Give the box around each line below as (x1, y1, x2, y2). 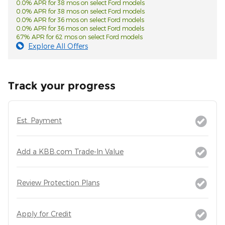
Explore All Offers (28, 42, 88, 51)
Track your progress (8, 79, 116, 92)
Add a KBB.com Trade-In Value (17, 147, 124, 156)
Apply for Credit (17, 209, 71, 218)
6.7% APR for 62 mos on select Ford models (16, 33, 143, 41)
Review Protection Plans (17, 178, 99, 187)
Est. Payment (17, 116, 62, 125)
